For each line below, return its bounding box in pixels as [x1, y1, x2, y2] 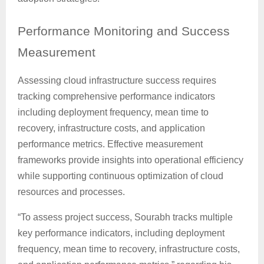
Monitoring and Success [90, 24, 230, 39]
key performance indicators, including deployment [18, 228, 225, 239]
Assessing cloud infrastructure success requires [18, 75, 216, 86]
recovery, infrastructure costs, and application [18, 123, 205, 134]
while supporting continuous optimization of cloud [18, 171, 223, 181]
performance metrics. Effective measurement [18, 139, 203, 150]
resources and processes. [18, 187, 125, 197]
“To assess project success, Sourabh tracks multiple [18, 212, 233, 223]
